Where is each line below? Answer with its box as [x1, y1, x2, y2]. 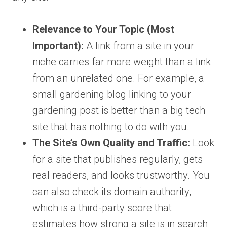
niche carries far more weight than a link [32, 56, 211, 68]
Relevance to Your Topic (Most [32, 23, 174, 36]
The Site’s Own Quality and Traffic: [32, 137, 190, 149]
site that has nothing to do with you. [32, 121, 190, 133]
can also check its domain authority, [32, 185, 191, 198]
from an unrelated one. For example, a [32, 72, 204, 85]
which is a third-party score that [32, 202, 172, 214]
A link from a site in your [84, 40, 194, 52]
